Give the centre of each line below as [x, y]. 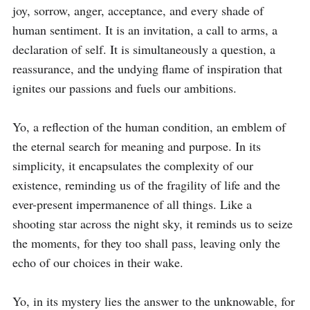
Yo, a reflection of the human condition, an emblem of [149, 127]
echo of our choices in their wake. [98, 262]
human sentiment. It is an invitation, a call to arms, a [145, 30]
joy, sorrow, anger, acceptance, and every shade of [138, 10]
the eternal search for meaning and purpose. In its [137, 146]
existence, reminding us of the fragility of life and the [146, 185]
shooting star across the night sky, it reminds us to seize [153, 224]
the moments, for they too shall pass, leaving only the [146, 243]
